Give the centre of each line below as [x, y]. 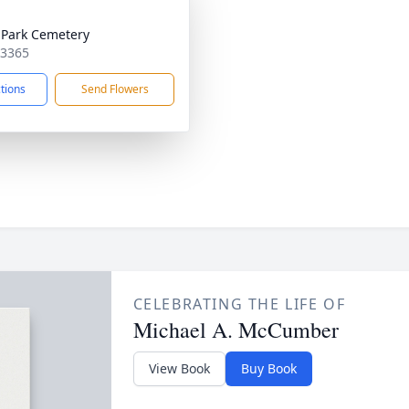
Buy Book [268, 368]
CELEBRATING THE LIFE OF [239, 304]
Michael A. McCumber [236, 330]
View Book [179, 368]
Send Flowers [115, 89]
